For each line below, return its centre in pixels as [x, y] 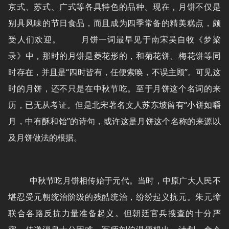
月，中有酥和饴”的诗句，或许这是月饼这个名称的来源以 [114, 121]
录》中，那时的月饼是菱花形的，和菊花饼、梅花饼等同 [114, 56]
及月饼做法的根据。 [45, 138]
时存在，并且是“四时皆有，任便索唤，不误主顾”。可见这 [114, 72]
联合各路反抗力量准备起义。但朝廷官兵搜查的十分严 [114, 213]
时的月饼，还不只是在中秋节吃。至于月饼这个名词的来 [114, 88]
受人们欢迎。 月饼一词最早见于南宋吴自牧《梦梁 [114, 39]
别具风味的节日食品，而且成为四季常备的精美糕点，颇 [114, 23]
